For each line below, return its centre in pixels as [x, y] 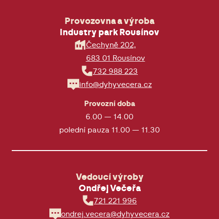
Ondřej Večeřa [109, 189]
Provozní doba [109, 104]
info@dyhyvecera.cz [115, 85]
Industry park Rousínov [109, 33]
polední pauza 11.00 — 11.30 [109, 131]
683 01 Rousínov [115, 59]
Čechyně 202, [111, 45]
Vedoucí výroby [109, 178]
